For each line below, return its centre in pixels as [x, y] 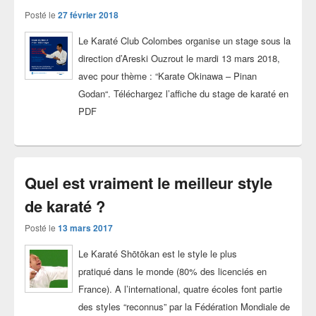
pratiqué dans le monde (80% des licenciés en [172, 271]
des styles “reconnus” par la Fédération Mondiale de [184, 306]
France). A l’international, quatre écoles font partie [180, 288]
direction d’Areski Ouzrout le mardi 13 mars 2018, [179, 58]
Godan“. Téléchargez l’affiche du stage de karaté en [183, 93]
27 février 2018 [88, 14]
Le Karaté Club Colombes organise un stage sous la [184, 40]
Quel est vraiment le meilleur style [148, 182]
